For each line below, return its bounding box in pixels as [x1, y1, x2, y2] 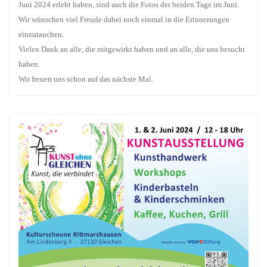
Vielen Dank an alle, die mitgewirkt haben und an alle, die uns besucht [18, 45, 245, 54]
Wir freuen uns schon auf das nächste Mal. [18, 74, 153, 83]
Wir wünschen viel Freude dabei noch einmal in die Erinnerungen [18, 15, 229, 24]
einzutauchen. [18, 30, 64, 39]
